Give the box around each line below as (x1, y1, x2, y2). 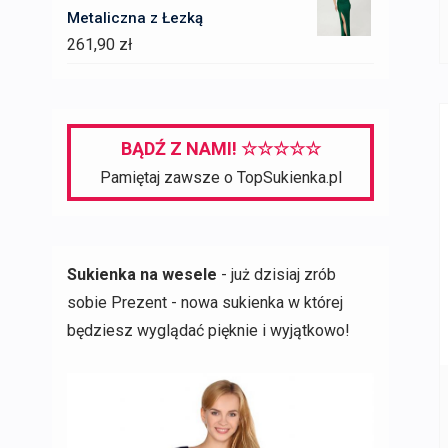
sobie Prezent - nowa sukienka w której (67, 293, 343, 312)
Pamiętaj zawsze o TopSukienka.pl (99, 168, 342, 187)
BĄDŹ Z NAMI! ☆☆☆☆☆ (120, 138, 321, 159)
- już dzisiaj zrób (217, 265, 336, 284)
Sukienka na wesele (67, 265, 217, 284)
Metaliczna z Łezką (67, 9, 203, 27)
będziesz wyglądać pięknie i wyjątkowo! (67, 321, 350, 340)
